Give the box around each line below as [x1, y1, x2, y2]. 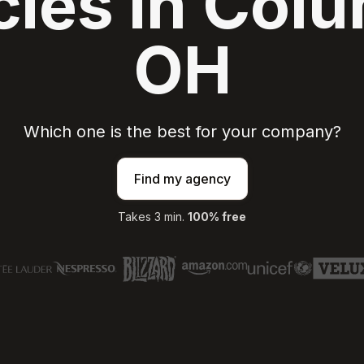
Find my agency [133, 170, 231, 187]
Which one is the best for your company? [23, 121, 341, 141]
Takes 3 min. [118, 209, 188, 223]
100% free [188, 209, 246, 223]
